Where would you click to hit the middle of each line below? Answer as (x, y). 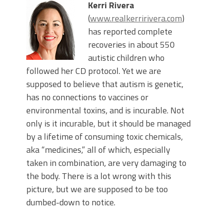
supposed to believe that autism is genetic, (105, 84)
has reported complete (130, 32)
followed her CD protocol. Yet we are (94, 71)
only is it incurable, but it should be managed (109, 124)
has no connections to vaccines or (87, 97)
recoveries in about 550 (131, 45)
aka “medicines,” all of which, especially (98, 150)
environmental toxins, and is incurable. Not (105, 110)
